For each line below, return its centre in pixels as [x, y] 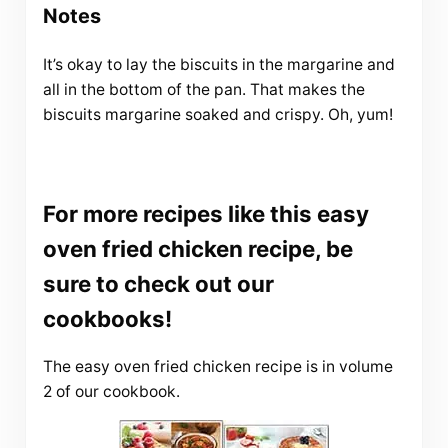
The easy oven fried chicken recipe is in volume [217, 367]
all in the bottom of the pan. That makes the [203, 90]
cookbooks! [107, 318]
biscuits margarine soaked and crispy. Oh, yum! [217, 115]
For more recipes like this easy [205, 213]
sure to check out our [158, 283]
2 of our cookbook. [111, 392]
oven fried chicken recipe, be [197, 248]
